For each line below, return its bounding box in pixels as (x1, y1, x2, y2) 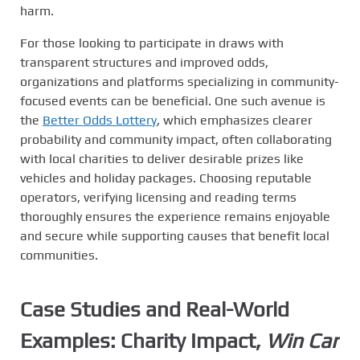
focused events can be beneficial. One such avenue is (20, 93, 325, 108)
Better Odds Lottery (43, 112, 157, 128)
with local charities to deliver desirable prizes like (20, 151, 304, 166)
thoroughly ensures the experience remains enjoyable (20, 209, 330, 224)
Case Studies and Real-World (20, 297, 289, 321)
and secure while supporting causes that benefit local (20, 228, 329, 243)
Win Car (266, 328, 338, 353)
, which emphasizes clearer (157, 112, 313, 128)
